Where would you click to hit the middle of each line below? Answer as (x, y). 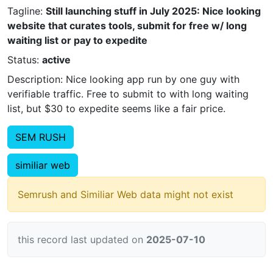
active (56, 60)
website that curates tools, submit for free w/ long (127, 26)
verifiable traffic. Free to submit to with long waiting (128, 94)
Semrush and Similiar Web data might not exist (126, 194)
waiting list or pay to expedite (77, 40)
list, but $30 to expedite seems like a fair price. (116, 108)
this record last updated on (82, 239)
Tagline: (27, 11)
